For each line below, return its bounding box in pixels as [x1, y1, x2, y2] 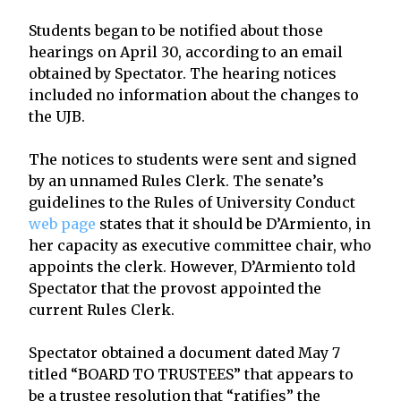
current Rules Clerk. [29, 300, 175, 319]
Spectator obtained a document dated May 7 [29, 343, 340, 362]
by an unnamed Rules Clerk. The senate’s [29, 171, 324, 190]
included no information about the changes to [29, 85, 359, 104]
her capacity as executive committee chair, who [29, 235, 371, 254]
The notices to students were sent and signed [29, 149, 356, 168]
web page [29, 214, 96, 233]
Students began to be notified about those [29, 21, 323, 39]
